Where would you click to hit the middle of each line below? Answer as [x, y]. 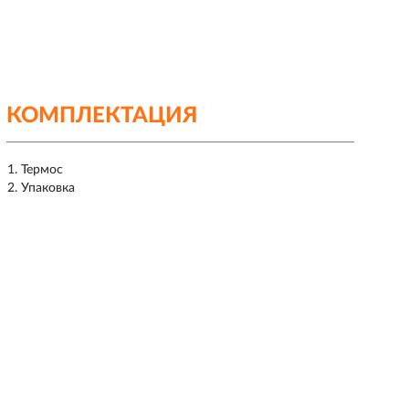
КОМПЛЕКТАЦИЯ [101, 116]
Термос [42, 170]
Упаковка [47, 188]
